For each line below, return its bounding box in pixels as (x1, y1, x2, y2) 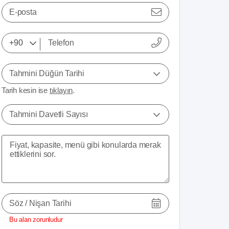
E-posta (9, 8, 37, 16)
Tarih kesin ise (2, 86, 50, 95)
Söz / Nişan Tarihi (9, 199, 72, 208)
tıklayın (49, 86, 73, 95)
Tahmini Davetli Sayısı (9, 110, 88, 119)
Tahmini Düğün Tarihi (9, 69, 84, 78)
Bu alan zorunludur (9, 216, 63, 223)
